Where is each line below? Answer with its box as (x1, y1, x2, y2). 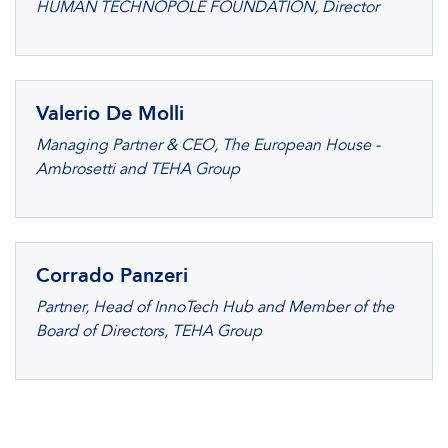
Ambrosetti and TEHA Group (36, 159, 240, 179)
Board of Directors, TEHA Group (36, 321, 262, 341)
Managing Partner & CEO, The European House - (36, 135, 380, 155)
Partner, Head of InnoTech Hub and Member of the (36, 297, 394, 317)
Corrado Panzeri (36, 263, 188, 287)
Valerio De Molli (36, 101, 184, 125)
